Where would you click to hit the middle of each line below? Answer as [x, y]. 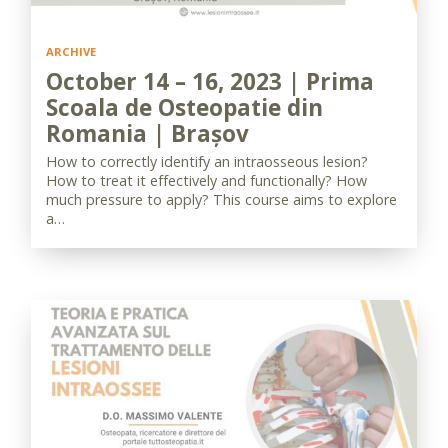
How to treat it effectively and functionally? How [206, 180]
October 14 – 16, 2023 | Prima [210, 81]
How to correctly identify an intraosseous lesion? [207, 161]
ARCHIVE [71, 51]
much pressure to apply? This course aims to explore [221, 199]
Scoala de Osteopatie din [184, 107]
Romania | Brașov [147, 133]
